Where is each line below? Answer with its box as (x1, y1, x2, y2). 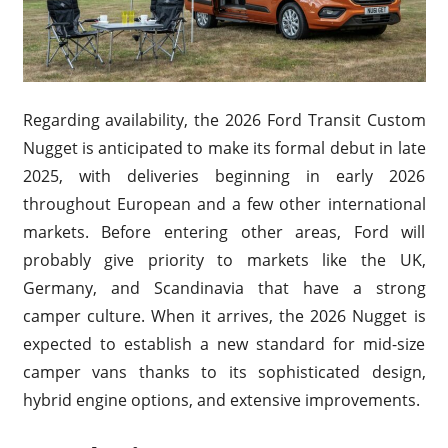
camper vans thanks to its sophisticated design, (22, 361, 426, 384)
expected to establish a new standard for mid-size (22, 333, 426, 356)
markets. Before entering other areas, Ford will (22, 221, 426, 244)
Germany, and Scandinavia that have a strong (22, 277, 426, 300)
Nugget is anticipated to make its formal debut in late (22, 137, 426, 160)
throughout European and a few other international (22, 193, 426, 216)
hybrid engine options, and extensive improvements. (22, 389, 420, 412)
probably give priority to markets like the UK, (22, 249, 426, 272)
